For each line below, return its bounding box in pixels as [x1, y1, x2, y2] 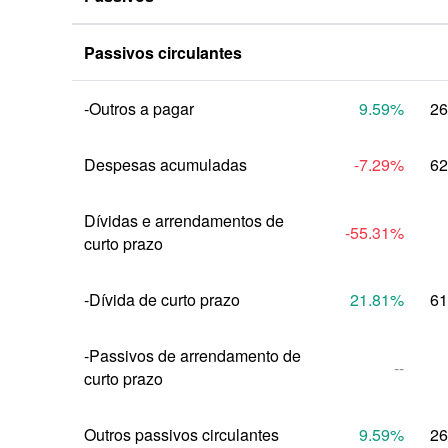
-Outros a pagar [84, 97, 194, 120]
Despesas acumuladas [84, 153, 247, 176]
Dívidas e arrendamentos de [84, 209, 284, 232]
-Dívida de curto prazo [84, 288, 240, 311]
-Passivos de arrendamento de [84, 344, 301, 367]
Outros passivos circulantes [84, 423, 279, 446]
